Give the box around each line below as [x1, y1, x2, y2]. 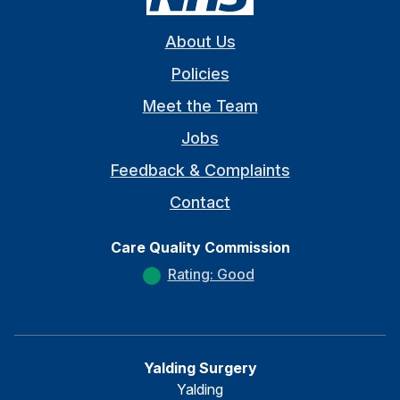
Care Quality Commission [110, 237, 290, 256]
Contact [170, 192, 230, 212]
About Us [164, 31, 236, 51]
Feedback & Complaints [110, 160, 290, 179]
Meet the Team [142, 96, 258, 115]
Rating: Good [167, 264, 254, 283]
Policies [171, 63, 229, 83]
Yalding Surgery [143, 358, 257, 377]
